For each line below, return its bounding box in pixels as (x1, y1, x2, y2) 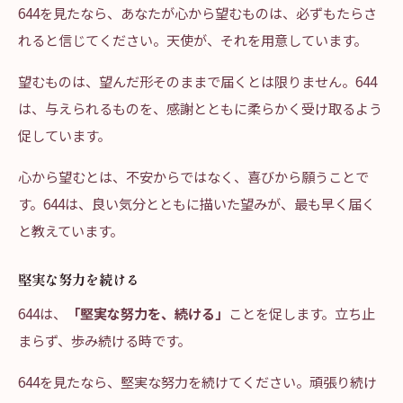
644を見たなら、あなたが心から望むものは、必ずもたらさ (18, 3, 377, 22)
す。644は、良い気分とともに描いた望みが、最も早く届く (18, 193, 375, 213)
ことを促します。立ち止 (228, 303, 375, 323)
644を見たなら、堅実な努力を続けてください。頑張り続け (18, 372, 377, 391)
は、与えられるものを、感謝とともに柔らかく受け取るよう (18, 98, 382, 118)
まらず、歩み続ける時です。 (18, 330, 191, 350)
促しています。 (18, 125, 111, 145)
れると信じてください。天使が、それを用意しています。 (18, 30, 367, 49)
